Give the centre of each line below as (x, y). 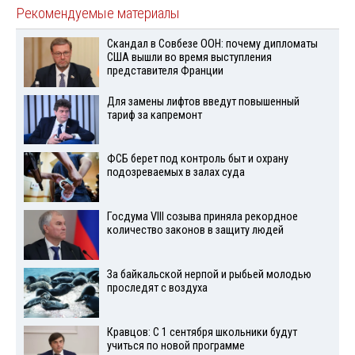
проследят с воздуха (157, 288)
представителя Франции (165, 71)
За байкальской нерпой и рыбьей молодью (209, 274)
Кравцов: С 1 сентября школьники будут (202, 332)
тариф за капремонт (154, 115)
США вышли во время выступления (189, 57)
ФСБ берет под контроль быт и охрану (197, 159)
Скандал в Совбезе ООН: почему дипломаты (212, 44)
